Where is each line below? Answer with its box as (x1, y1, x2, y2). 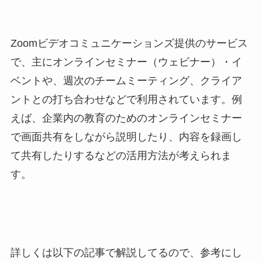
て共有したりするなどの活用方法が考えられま (10, 150, 232, 162)
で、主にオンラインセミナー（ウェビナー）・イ (10, 56, 242, 68)
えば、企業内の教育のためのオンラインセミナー (10, 112, 242, 125)
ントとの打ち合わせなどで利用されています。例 (10, 94, 242, 106)
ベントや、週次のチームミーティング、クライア (10, 75, 242, 87)
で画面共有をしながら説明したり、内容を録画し (10, 131, 242, 143)
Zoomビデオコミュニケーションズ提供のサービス (10, 37, 248, 50)
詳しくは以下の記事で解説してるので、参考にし (10, 246, 242, 258)
